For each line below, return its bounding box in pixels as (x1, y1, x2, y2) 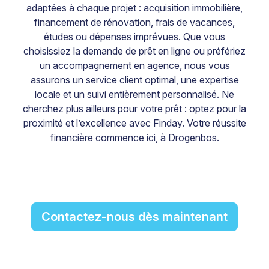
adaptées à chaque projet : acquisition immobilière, (26, 2, 243, 14)
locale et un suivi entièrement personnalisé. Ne (35, 88, 234, 100)
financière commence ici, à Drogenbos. (50, 131, 219, 144)
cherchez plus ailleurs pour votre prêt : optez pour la (23, 103, 246, 115)
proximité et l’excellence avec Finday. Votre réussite (23, 117, 246, 129)
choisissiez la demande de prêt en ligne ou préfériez (23, 45, 246, 57)
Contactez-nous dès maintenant (41, 210, 228, 224)
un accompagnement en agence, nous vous (39, 59, 230, 71)
